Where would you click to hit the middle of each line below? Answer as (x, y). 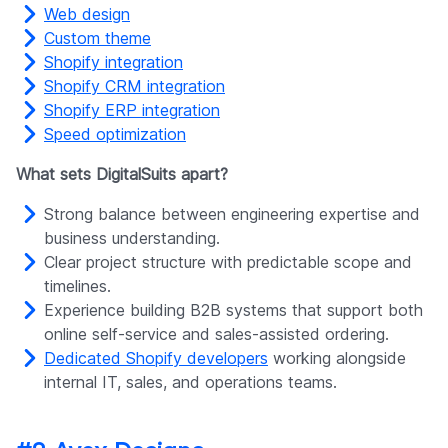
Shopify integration (113, 61)
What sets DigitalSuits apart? (122, 173)
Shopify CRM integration (134, 85)
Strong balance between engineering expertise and (232, 213)
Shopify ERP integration (132, 109)
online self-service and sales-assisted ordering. (216, 333)
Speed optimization (115, 133)
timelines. (77, 285)
